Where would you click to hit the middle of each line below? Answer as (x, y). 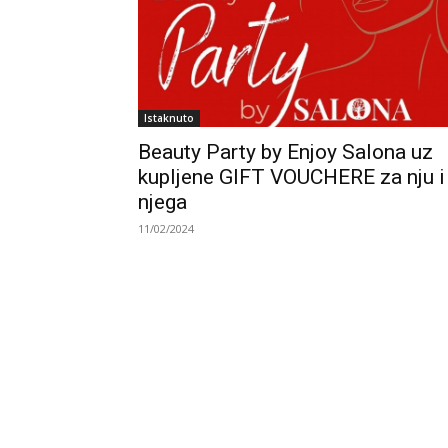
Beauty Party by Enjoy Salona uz (285, 151)
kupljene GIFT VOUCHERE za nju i (291, 176)
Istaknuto (169, 117)
